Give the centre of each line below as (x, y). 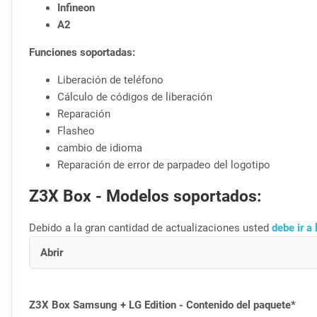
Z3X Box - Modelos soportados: (145, 196)
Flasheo (76, 131)
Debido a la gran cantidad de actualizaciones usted (150, 227)
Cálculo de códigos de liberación (135, 97)
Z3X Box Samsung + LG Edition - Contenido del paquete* (162, 305)
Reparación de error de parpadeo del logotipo (164, 165)
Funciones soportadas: (82, 52)
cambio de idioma (100, 148)
